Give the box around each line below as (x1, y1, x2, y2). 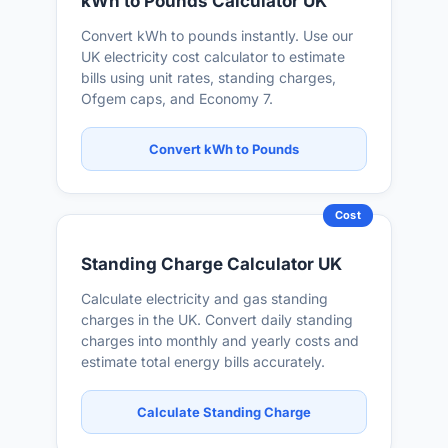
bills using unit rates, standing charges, (81, 69, 336, 86)
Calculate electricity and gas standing (81, 290, 328, 307)
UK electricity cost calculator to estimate (81, 48, 345, 65)
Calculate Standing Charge (137, 404, 311, 420)
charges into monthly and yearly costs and (81, 332, 359, 349)
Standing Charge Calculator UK (81, 254, 342, 274)
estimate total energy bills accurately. (81, 353, 325, 370)
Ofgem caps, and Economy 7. (81, 90, 273, 107)
